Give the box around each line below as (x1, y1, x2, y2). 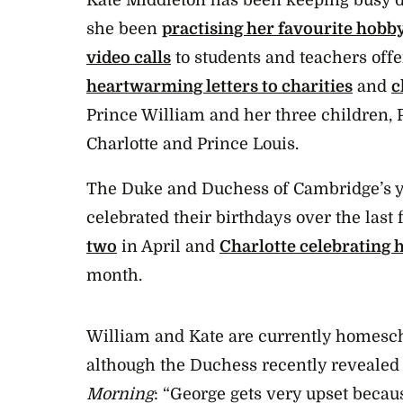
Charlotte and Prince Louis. (86, 134, 299, 153)
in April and (121, 237, 215, 255)
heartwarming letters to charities (86, 76, 353, 95)
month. (86, 265, 142, 284)
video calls (86, 48, 171, 67)
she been (86, 19, 162, 38)
